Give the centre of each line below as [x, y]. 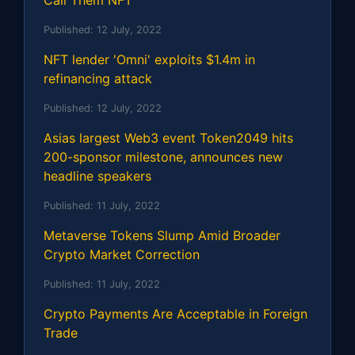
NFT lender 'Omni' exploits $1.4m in [149, 59]
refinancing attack [98, 78]
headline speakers [97, 176]
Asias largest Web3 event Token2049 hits [168, 137]
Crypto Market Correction [122, 254]
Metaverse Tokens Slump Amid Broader [162, 235]
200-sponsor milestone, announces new [163, 157]
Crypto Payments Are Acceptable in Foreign [176, 313]
